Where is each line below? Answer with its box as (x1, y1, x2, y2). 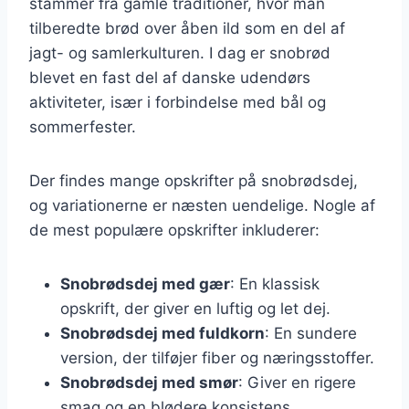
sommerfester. (29, 117, 136, 136)
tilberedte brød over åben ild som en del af (29, 18, 345, 37)
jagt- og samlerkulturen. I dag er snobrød (29, 43, 330, 62)
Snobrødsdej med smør (60, 372, 238, 392)
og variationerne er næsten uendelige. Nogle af (29, 195, 375, 215)
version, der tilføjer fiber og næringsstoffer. (60, 348, 374, 367)
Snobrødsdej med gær (60, 274, 230, 293)
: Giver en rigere (238, 372, 356, 392)
